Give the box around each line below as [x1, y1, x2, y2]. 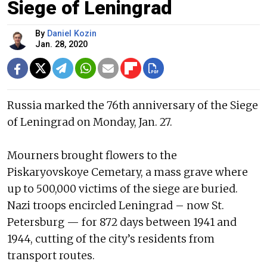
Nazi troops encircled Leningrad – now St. [7, 198, 224, 212]
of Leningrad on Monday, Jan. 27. [7, 115, 172, 129]
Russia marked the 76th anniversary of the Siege [7, 98, 258, 112]
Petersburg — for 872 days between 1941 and [7, 215, 237, 229]
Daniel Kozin [47, 28, 97, 39]
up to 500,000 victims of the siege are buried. [7, 182, 238, 195]
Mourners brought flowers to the [7, 148, 177, 162]
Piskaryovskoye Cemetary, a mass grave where [7, 165, 248, 179]
